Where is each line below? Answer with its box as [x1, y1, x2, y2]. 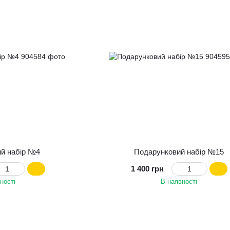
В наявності [161, 178, 198, 186]
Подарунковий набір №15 [134, 147, 224, 157]
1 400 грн [130, 164, 164, 174]
